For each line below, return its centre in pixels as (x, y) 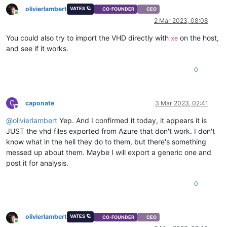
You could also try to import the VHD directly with (88, 38)
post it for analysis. (37, 163)
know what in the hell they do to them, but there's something (106, 142)
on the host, (198, 38)
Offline (25, 110)
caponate (40, 103)
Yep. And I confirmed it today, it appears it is (132, 120)
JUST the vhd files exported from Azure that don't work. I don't (110, 131)
